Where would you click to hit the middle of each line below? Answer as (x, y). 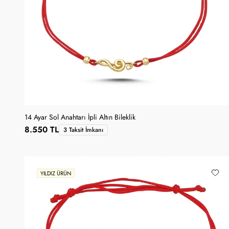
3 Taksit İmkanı (83, 130)
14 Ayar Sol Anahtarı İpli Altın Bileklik (80, 117)
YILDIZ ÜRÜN (56, 173)
